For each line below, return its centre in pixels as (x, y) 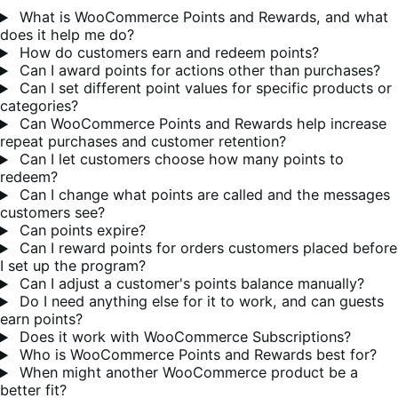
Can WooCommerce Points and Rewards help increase (201, 124)
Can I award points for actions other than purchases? (198, 71)
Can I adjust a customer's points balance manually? (190, 284)
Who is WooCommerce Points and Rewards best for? (196, 355)
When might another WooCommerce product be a (187, 373)
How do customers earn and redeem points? (167, 53)
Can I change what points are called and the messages (203, 195)
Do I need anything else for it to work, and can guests (200, 302)
